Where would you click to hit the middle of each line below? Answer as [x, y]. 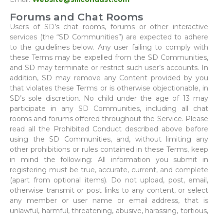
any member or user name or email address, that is [109, 201]
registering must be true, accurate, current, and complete [109, 170]
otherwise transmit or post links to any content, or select [109, 191]
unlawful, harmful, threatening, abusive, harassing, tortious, [109, 211]
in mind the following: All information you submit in [109, 160]
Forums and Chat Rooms [76, 17]
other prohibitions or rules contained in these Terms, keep [109, 150]
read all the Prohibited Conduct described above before [109, 129]
